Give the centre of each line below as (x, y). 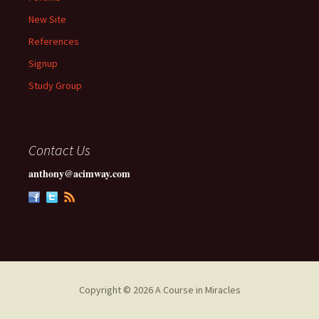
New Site (47, 19)
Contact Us (59, 150)
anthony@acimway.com (79, 173)
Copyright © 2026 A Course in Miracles (159, 290)
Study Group (55, 85)
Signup (43, 63)
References (54, 41)
